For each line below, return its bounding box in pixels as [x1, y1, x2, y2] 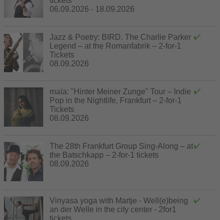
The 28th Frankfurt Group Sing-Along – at [50, 141, 193, 150]
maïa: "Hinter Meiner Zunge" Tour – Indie [50, 87, 191, 96]
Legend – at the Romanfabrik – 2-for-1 [50, 41, 181, 50]
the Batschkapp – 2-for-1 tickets [50, 150, 159, 159]
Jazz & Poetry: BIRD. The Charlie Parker [50, 32, 191, 41]
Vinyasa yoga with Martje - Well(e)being [50, 196, 188, 205]
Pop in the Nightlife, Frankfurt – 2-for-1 [50, 96, 182, 105]
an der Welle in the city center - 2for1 [50, 205, 176, 214]
